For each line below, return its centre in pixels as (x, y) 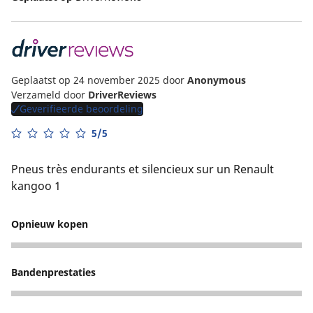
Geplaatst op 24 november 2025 (87, 80)
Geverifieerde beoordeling (81, 109)
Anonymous (217, 80)
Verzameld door (50, 95)
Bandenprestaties (53, 272)
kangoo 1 (36, 186)
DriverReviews (122, 95)
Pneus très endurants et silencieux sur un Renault (143, 169)
